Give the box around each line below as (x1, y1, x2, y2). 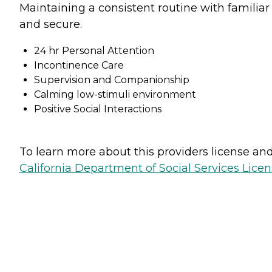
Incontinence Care (34, 59, 124, 72)
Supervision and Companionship (34, 74, 189, 86)
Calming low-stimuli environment (34, 89, 196, 101)
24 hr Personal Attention (34, 45, 154, 57)
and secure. (19, 18, 82, 32)
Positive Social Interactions (34, 103, 161, 115)
